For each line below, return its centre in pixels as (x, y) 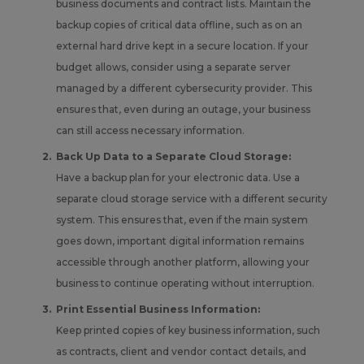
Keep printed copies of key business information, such (188, 330)
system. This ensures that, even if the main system (182, 219)
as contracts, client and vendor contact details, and (181, 351)
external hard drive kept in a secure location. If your (182, 45)
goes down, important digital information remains (180, 240)
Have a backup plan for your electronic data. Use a (178, 177)
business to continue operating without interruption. (185, 283)
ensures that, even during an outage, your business (183, 109)
